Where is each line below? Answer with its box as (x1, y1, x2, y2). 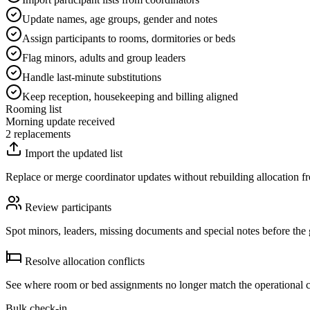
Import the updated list (22, 147, 122, 160)
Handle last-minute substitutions (22, 71, 161, 84)
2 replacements (6, 128, 71, 140)
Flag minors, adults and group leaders (22, 52, 185, 64)
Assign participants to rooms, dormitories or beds (22, 33, 235, 45)
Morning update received (6, 116, 115, 128)
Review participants (22, 201, 111, 214)
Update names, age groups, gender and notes (22, 13, 217, 26)
